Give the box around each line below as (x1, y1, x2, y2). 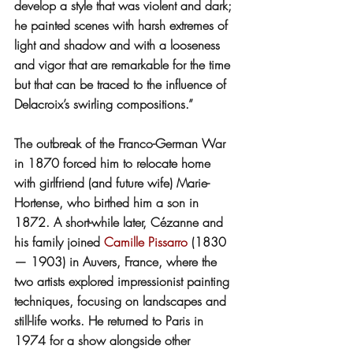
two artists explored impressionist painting (14, 272, 233, 290)
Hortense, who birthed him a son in (14, 193, 203, 211)
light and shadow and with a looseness (14, 35, 224, 54)
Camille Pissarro (104, 232, 188, 251)
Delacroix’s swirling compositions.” (14, 95, 193, 113)
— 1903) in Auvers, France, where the (14, 252, 221, 270)
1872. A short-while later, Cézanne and (14, 213, 227, 231)
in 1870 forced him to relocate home (14, 154, 214, 172)
